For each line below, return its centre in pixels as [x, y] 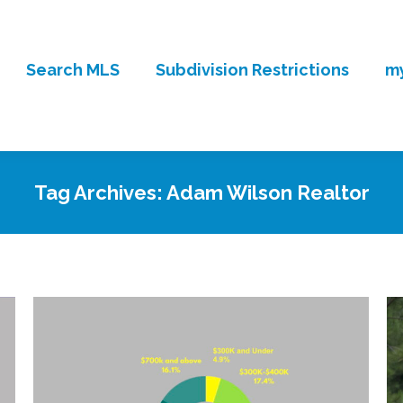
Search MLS [72, 70]
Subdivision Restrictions [252, 70]
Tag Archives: [100, 193]
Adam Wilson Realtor [268, 193]
